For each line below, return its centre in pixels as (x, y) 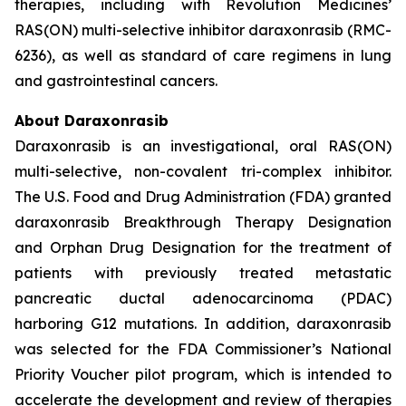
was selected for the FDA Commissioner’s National (203, 349)
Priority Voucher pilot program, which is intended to (203, 374)
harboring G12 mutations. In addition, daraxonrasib (203, 324)
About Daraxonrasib (92, 121)
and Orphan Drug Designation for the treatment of (203, 247)
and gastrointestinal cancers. (116, 81)
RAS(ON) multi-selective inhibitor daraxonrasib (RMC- (203, 30)
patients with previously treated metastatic (203, 273)
